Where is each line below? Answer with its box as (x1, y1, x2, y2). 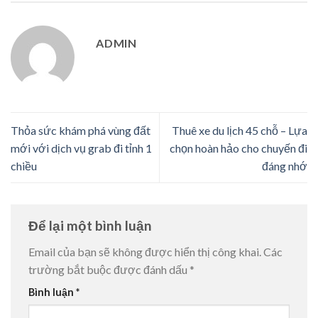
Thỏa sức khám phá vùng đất (11, 123, 150, 137)
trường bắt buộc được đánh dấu (28, 263, 190, 277)
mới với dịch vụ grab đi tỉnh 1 (11, 141, 152, 155)
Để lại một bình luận (28, 216, 155, 234)
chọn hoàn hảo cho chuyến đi (170, 141, 307, 155)
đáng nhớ (262, 158, 307, 172)
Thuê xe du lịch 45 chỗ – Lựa (172, 123, 307, 137)
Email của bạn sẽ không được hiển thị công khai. (28, 245, 261, 259)
